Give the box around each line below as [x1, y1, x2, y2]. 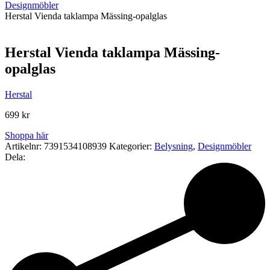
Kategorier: [109, 140, 154, 151]
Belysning [154, 140, 193, 151]
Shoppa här [5, 130, 48, 140]
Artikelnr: [5, 140, 44, 151]
